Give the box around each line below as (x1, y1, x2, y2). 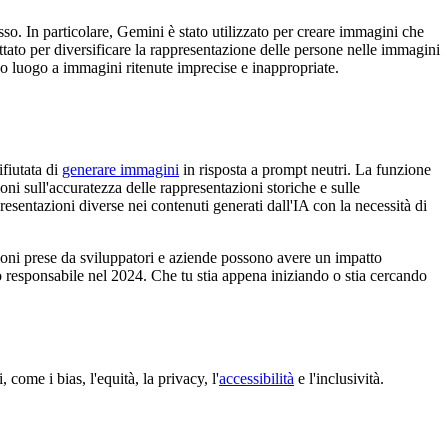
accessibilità (219, 369, 294, 387)
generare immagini (62, 160, 179, 178)
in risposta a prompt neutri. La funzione (179, 160, 431, 178)
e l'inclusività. (294, 369, 384, 387)
